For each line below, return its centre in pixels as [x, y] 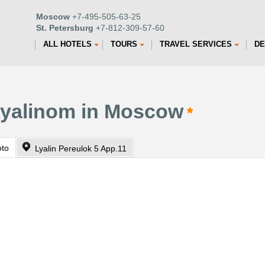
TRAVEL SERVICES [196, 44]
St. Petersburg [65, 28]
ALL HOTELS [67, 44]
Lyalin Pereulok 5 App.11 [81, 148]
